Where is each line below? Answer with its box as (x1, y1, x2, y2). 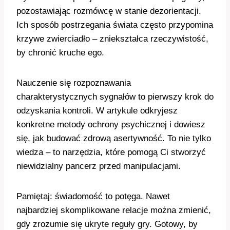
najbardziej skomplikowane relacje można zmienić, (16, 205, 211, 215)
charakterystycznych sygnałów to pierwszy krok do (16, 92, 214, 102)
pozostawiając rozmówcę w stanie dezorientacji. (16, 6, 201, 16)
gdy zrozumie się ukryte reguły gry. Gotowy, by (16, 219, 198, 229)
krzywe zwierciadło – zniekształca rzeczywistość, (16, 34, 208, 44)
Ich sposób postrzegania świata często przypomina (16, 20, 213, 30)
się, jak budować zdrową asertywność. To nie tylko (16, 133, 211, 143)
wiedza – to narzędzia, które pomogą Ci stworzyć (16, 147, 206, 157)
